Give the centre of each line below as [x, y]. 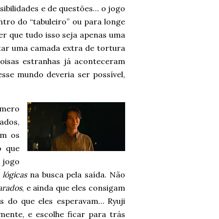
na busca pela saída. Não [76, 175]
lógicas [15, 175]
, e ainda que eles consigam [74, 188]
